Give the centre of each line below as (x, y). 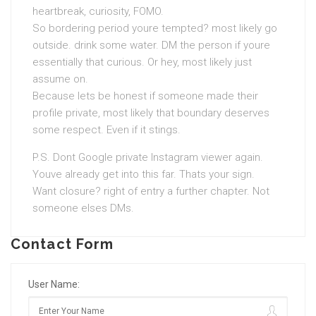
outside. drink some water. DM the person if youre (151, 45)
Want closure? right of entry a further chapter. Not (151, 192)
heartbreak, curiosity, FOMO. (98, 12)
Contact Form (62, 244)
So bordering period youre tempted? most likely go (155, 29)
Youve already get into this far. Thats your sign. (144, 175)
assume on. (60, 79)
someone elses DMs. (83, 208)
